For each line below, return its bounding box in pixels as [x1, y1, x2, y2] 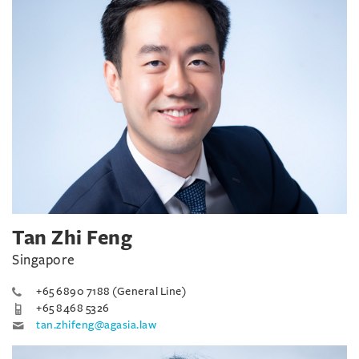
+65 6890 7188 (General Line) [36, 285, 186, 297]
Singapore [12, 253, 75, 268]
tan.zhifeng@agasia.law [36, 319, 156, 331]
